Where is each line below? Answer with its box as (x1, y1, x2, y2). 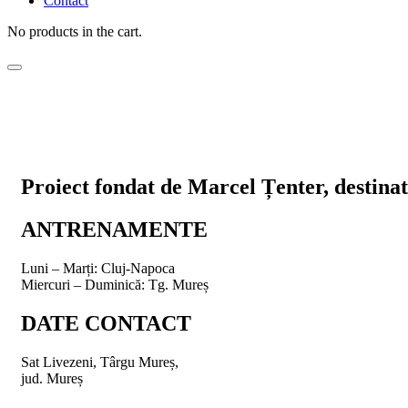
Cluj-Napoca (101, 260, 175, 276)
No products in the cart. (7, 24, 142, 39)
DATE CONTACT (21, 311, 191, 335)
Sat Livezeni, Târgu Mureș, (21, 353, 178, 370)
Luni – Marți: (21, 260, 101, 276)
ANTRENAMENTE (21, 217, 208, 241)
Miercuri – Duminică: (21, 276, 148, 292)
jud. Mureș (21, 370, 83, 386)
